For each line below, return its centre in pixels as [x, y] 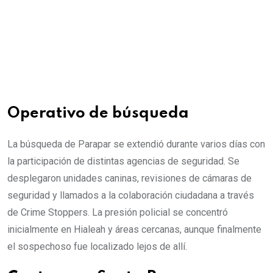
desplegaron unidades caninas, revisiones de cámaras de [129, 178]
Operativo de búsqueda [98, 114]
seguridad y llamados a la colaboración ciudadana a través [131, 195]
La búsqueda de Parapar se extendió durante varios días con [136, 144]
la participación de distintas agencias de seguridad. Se [123, 161]
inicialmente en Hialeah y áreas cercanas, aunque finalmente [134, 229]
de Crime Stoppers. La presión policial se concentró [118, 212]
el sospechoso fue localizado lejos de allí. [97, 246]
